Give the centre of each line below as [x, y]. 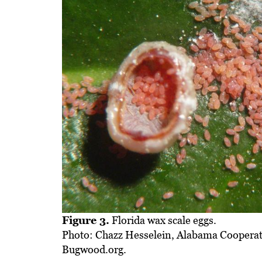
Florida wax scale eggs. [163, 220]
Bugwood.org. [94, 250]
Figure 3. [86, 220]
